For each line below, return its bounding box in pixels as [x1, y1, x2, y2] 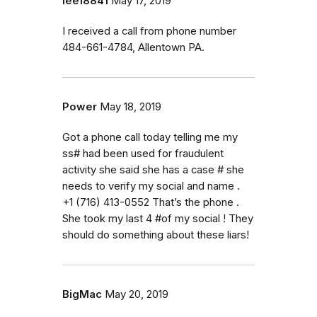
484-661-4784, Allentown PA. [62, 40, 204, 54]
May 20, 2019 [105, 287, 168, 301]
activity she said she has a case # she [62, 163, 244, 176]
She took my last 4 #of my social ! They [62, 212, 253, 225]
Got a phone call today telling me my [62, 130, 238, 144]
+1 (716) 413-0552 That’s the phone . [62, 195, 239, 209]
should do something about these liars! [62, 228, 249, 241]
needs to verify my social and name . [62, 179, 240, 192]
